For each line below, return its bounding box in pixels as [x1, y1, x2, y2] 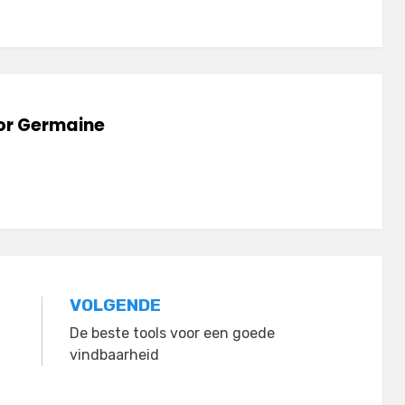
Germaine [17, 112, 105, 137]
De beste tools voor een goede [69, 324, 275, 342]
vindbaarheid [69, 345, 159, 363]
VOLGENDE [69, 294, 161, 316]
